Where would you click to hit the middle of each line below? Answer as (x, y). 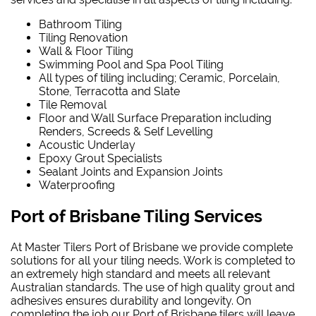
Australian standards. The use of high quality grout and (153, 288)
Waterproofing (77, 186)
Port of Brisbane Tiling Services (136, 217)
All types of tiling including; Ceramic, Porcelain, (159, 78)
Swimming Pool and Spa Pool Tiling (131, 65)
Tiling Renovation (83, 38)
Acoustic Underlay (87, 145)
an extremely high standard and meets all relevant (140, 274)
